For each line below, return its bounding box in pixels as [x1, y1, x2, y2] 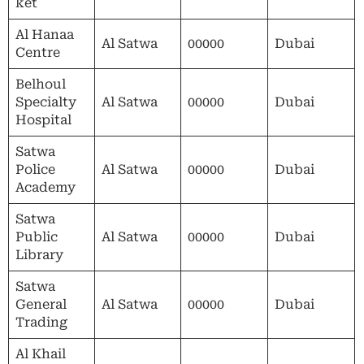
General [15, 296, 67, 312]
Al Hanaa [15, 26, 74, 42]
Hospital [15, 111, 71, 128]
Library [15, 246, 63, 262]
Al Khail [15, 345, 66, 362]
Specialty [15, 93, 76, 110]
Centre [15, 44, 60, 60]
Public [15, 228, 58, 245]
